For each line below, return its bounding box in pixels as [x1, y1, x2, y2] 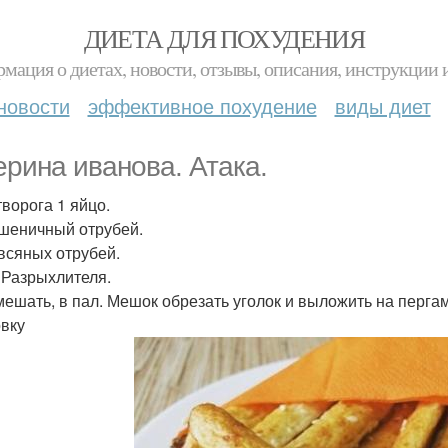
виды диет [334, 91, 431, 120]
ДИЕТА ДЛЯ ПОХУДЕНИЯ [83, 21, 365, 55]
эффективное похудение [87, 91, 317, 120]
